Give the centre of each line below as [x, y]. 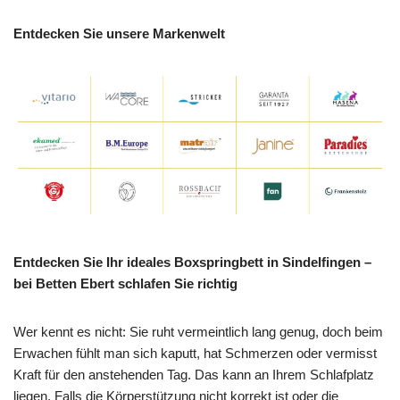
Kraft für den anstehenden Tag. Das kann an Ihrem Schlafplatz [194, 375]
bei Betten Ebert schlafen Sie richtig [125, 284]
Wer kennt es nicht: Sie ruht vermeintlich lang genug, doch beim [198, 332]
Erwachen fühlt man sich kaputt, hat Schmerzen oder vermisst [195, 354]
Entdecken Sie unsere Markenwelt [119, 33]
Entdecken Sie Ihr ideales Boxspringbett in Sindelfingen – [192, 262]
